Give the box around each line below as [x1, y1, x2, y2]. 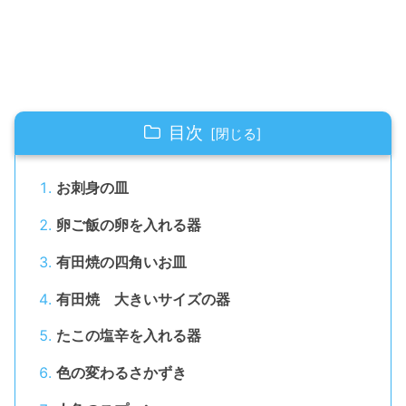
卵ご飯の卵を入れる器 [55, 215, 201, 234]
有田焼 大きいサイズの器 [55, 289, 230, 308]
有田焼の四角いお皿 [55, 252, 187, 271]
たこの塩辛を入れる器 [55, 326, 201, 345]
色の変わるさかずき [55, 363, 187, 382]
